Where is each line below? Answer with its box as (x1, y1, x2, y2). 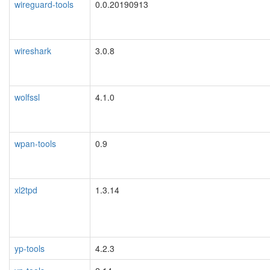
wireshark (14, 44, 51, 57)
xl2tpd (14, 183, 37, 196)
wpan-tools (14, 137, 56, 149)
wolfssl (14, 90, 40, 103)
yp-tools (14, 242, 45, 254)
